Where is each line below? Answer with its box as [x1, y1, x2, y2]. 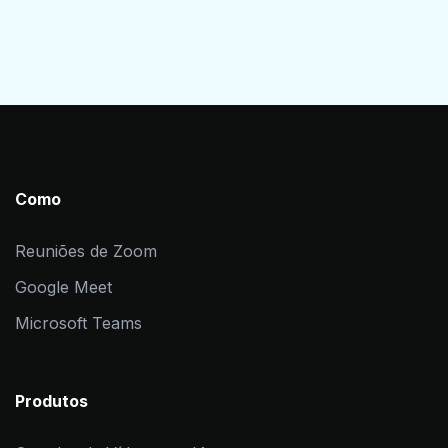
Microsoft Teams [15, 312, 142, 333]
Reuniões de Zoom [15, 240, 157, 261]
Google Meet [15, 276, 112, 297]
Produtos [15, 390, 88, 411]
